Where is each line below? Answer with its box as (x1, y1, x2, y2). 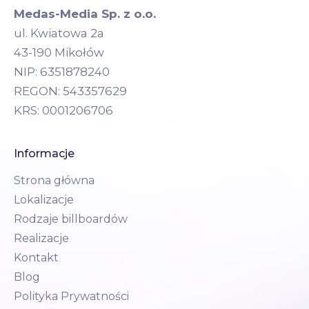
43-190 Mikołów (14, 45, 104, 59)
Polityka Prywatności (14, 289, 129, 303)
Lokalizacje (14, 192, 74, 206)
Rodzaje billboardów (14, 212, 128, 226)
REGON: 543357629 (14, 83, 127, 98)
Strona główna (14, 173, 94, 187)
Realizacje (14, 231, 69, 245)
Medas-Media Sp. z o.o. (14, 6, 156, 21)
